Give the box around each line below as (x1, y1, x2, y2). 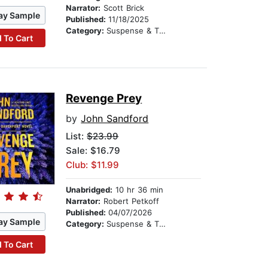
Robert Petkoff (100, 196, 160, 206)
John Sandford (81, 112, 149, 125)
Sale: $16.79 (66, 145, 121, 157)
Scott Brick (100, 3, 145, 13)
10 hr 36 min (112, 185, 164, 195)
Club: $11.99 (66, 159, 120, 171)
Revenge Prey (66, 92, 142, 106)
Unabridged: (66, 185, 113, 195)
